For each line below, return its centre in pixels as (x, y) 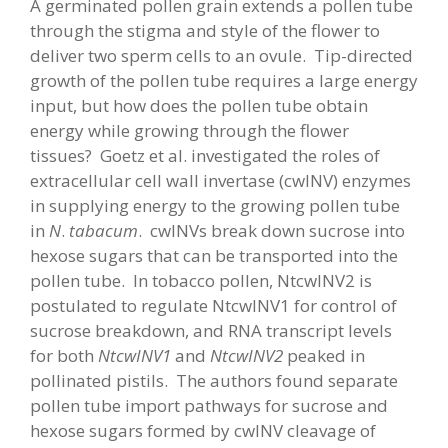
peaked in (324, 355)
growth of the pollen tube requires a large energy (224, 80)
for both (64, 355)
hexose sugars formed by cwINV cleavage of (203, 430)
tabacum (101, 230)
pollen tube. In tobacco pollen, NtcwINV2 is (201, 280)
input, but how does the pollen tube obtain (199, 105)
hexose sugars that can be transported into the (214, 255)
